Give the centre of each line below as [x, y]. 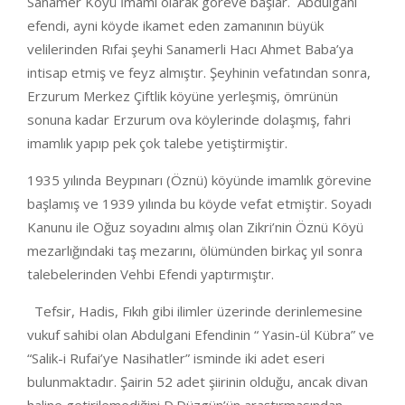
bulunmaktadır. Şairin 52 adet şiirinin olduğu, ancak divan [198, 381]
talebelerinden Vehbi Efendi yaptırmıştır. [152, 274]
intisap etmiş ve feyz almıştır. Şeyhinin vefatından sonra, [199, 72]
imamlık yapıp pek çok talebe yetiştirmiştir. [157, 143]
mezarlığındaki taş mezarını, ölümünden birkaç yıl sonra [195, 250]
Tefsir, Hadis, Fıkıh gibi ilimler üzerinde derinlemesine [195, 311]
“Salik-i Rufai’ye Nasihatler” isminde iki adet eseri [176, 358]
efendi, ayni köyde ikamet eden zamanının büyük [175, 25]
